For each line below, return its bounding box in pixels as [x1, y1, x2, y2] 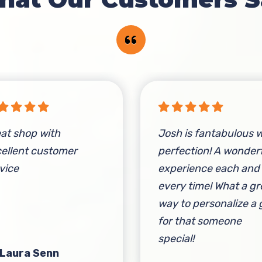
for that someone [157, 215, 242, 228]
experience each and [157, 162, 260, 175]
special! [157, 232, 194, 246]
